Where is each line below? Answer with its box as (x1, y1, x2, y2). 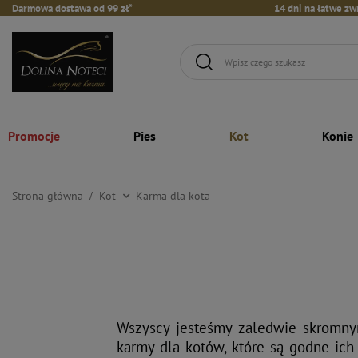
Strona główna (12, 188, 83, 203)
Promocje (8, 127, 60, 144)
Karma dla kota (136, 188, 210, 203)
